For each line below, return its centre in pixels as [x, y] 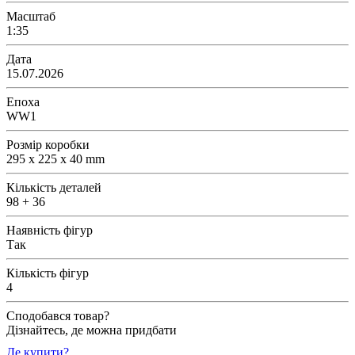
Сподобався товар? [58, 315]
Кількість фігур [48, 273]
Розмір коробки [48, 144]
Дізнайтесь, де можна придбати [92, 330]
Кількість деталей [54, 187]
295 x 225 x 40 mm [55, 158]
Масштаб [31, 16]
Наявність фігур [50, 230]
